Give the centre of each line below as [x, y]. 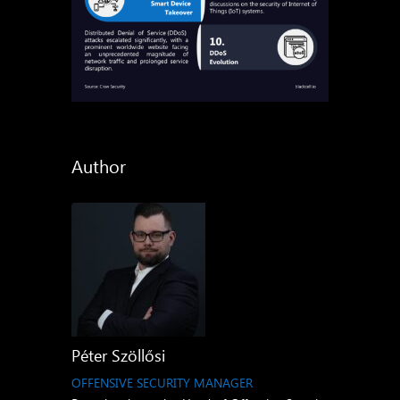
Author [99, 165]
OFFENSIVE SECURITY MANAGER [162, 383]
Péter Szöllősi [118, 355]
